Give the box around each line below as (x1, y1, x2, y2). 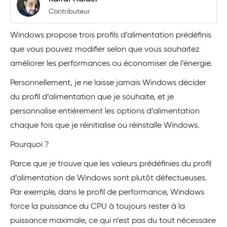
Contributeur (49, 8, 90, 15)
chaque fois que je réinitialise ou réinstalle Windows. (10, 122, 200, 130)
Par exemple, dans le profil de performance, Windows (10, 188, 204, 197)
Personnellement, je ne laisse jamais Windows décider (10, 79, 206, 87)
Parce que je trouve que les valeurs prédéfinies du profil (10, 160, 211, 168)
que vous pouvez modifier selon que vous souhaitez (10, 46, 200, 54)
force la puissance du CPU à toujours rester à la (10, 203, 185, 211)
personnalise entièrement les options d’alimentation (10, 107, 200, 116)
